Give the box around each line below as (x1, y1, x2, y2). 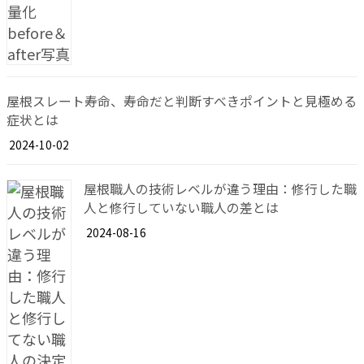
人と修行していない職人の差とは (84, 198, 279, 218)
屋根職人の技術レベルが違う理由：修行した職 (84, 180, 357, 199)
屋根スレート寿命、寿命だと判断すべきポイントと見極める (6, 91, 357, 110)
